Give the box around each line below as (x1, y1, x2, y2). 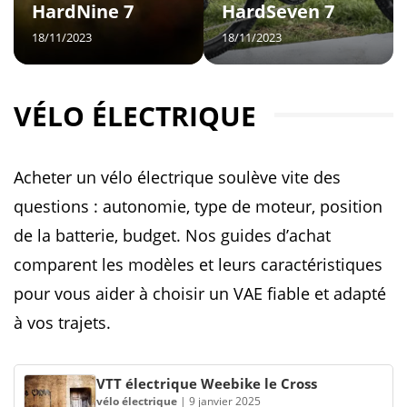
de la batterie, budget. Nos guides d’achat (14, 224, 331, 246)
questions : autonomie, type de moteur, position (14, 195, 382, 217)
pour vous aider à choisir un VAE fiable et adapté (14, 283, 386, 304)
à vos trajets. (14, 312, 111, 333)
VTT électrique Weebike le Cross (96, 374, 317, 392)
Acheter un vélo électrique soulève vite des (14, 166, 341, 188)
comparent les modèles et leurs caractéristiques (14, 253, 382, 275)
